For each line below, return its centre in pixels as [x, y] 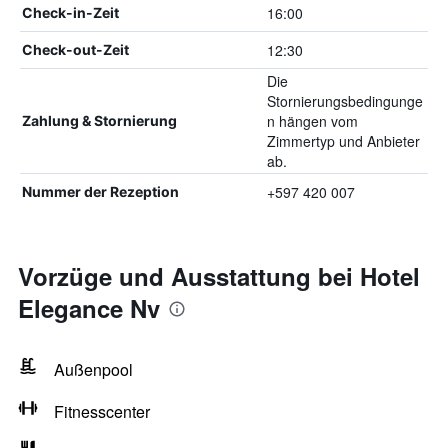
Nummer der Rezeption [100, 191]
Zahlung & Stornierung [99, 120]
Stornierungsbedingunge [344, 101]
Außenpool [93, 369]
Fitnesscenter [102, 411]
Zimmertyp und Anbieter [343, 141]
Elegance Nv [89, 308]
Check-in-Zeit [70, 12]
